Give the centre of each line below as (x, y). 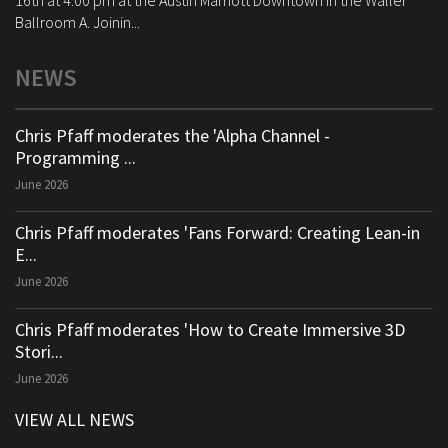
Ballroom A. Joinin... (77, 22)
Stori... (39, 351)
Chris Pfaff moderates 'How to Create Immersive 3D (210, 329)
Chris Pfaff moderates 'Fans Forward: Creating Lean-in (217, 232)
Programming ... (75, 157)
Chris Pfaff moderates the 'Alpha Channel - (172, 135)
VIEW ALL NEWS (74, 419)
